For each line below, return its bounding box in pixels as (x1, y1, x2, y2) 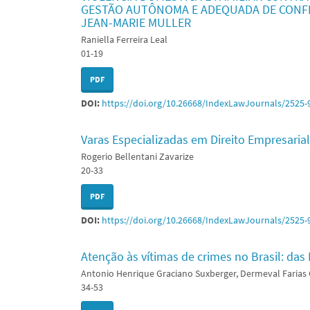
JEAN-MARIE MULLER (81, 15, 191, 30)
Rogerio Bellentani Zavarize (81, 150, 194, 163)
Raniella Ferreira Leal (81, 33, 167, 46)
